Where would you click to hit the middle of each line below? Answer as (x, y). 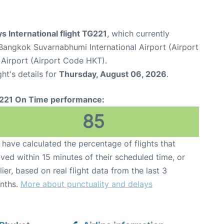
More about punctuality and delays (86, 184)
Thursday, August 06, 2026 (113, 74)
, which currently (138, 34)
